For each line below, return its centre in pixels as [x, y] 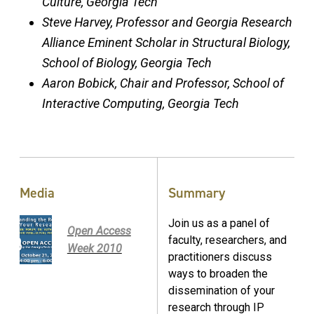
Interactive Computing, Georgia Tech [141, 103]
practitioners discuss [220, 257]
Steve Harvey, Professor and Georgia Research [167, 22]
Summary [197, 192]
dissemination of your [221, 290]
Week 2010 [94, 248]
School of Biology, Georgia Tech [127, 62]
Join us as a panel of [219, 223]
